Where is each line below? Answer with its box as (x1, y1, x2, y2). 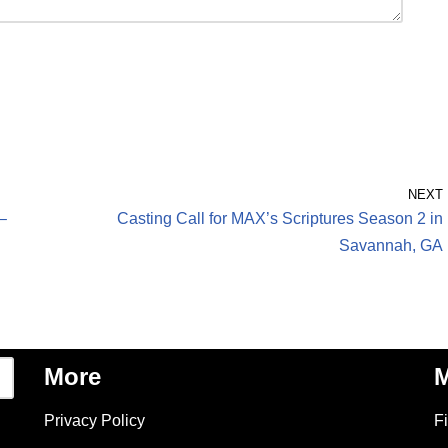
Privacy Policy (44, 412, 145, 429)
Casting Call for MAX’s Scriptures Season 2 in (117, 210, 443, 227)
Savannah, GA (339, 237, 443, 254)
